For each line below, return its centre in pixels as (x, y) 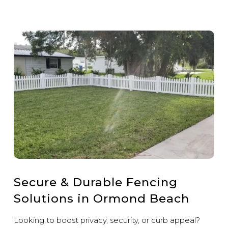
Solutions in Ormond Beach (102, 199)
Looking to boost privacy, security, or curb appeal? (107, 220)
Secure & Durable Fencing (96, 182)
